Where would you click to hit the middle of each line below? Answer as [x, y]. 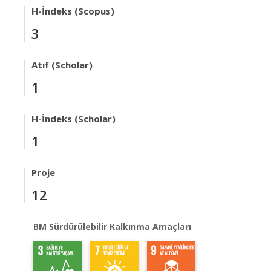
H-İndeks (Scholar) [73, 119]
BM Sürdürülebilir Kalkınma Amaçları [112, 227]
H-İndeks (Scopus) [73, 11]
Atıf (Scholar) [62, 65]
